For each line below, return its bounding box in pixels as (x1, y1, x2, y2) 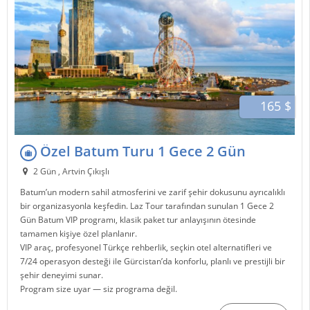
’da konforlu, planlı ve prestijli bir (161, 255, 286, 267)
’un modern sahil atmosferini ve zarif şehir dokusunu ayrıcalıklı (46, 185, 286, 198)
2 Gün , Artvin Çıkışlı (30, 165, 109, 177)
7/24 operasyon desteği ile (20, 255, 125, 267)
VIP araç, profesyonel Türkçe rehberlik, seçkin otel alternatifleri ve (20, 241, 273, 253)
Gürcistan (124, 255, 162, 267)
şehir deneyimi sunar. (20, 268, 104, 281)
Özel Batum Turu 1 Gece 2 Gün (37, 142, 246, 161)
